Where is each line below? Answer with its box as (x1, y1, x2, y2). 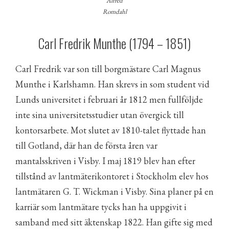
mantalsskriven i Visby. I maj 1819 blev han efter (15, 155, 195, 167)
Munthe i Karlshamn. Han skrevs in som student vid (15, 78, 210, 90)
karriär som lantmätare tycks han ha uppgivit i (15, 201, 187, 213)
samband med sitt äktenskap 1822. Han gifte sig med (15, 216, 213, 228)
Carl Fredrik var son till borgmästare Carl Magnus (15, 63, 201, 75)
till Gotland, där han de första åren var (15, 140, 157, 151)
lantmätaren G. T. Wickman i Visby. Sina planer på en (15, 186, 214, 197)
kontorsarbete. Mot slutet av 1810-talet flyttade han (15, 124, 206, 136)
